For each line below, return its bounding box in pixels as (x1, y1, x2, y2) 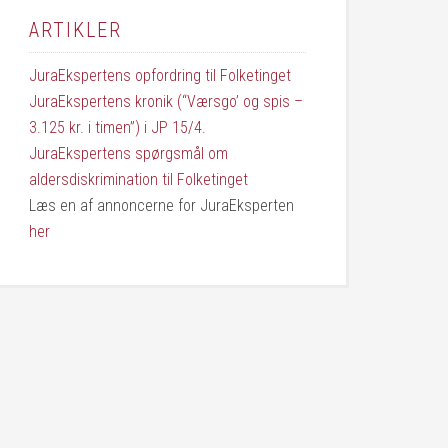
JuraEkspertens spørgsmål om (29, 144, 228, 163)
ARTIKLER (29, 18, 122, 42)
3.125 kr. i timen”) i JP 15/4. (29, 118, 206, 137)
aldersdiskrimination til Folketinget (29, 170, 248, 189)
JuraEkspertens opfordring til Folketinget (29, 66, 291, 85)
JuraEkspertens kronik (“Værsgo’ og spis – (29, 92, 303, 111)
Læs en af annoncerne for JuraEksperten (29, 196, 294, 215)
